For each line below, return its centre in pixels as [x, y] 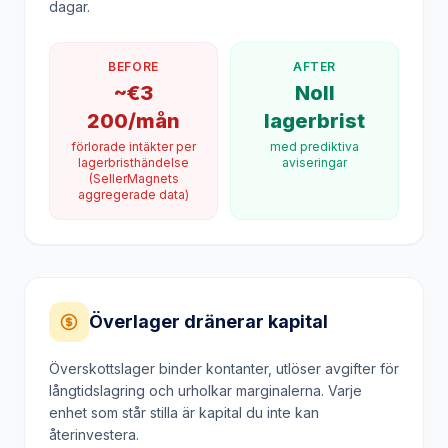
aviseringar [314, 146]
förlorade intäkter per [133, 130]
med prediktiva [314, 130]
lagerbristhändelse [133, 146]
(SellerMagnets [133, 162]
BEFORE [133, 50]
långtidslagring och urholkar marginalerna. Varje [205, 374]
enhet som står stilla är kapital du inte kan [184, 396]
